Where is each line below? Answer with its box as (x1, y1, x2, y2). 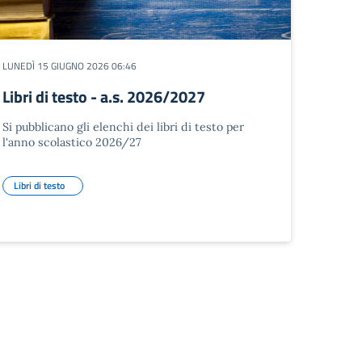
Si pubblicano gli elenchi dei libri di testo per (2, 120, 244, 134)
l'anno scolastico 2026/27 (2, 135, 141, 149)
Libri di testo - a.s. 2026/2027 (2, 84, 205, 109)
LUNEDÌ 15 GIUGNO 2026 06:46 (2, 58, 137, 74)
